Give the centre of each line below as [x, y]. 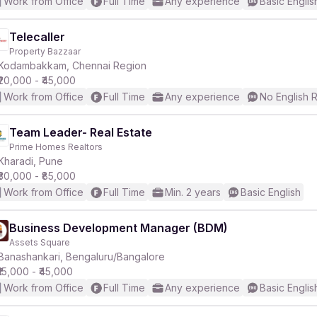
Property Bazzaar [45, 51]
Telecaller [37, 37]
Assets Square [40, 242]
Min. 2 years [193, 192]
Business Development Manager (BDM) [119, 228]
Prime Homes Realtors [56, 147]
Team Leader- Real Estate [81, 132]
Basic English [271, 192]
